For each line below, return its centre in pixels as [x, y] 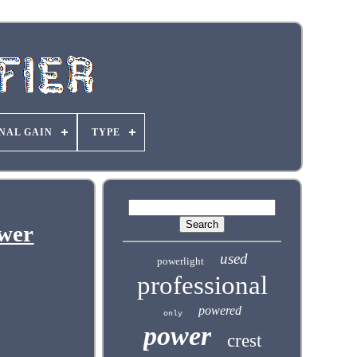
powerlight [180, 261]
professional [202, 285]
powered [220, 310]
